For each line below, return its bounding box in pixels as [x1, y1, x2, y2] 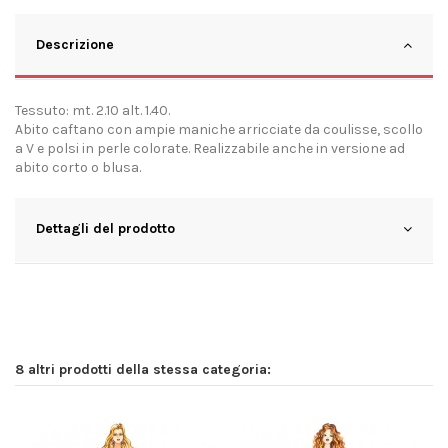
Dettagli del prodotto [36, 219, 175, 237]
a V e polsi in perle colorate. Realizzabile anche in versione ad [15, 139, 405, 157]
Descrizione [36, 35, 114, 53]
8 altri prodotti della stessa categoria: [15, 360, 271, 378]
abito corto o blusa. [15, 158, 141, 176]
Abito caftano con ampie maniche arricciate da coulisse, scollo [15, 120, 423, 138]
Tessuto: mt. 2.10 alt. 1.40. [15, 101, 173, 119]
